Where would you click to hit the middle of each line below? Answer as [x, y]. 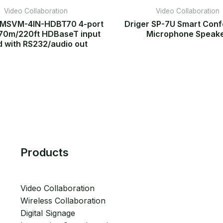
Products [44, 152]
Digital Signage [48, 213]
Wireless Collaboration [63, 200]
